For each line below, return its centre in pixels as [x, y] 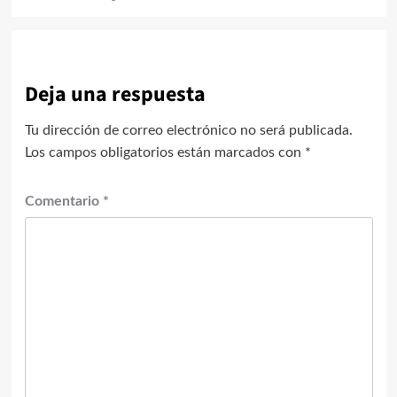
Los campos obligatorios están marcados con [164, 152]
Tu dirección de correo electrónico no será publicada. [188, 130]
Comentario [63, 201]
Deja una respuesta [115, 94]
